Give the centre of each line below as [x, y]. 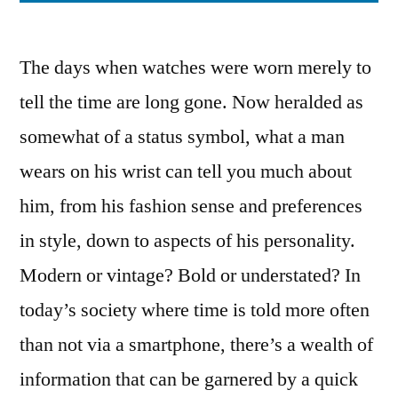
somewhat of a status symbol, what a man [182, 137]
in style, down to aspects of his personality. [187, 241]
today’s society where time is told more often [195, 310]
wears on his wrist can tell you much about [186, 171]
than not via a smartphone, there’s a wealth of [196, 345]
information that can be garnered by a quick [189, 379]
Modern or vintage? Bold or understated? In [190, 275]
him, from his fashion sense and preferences [191, 206]
